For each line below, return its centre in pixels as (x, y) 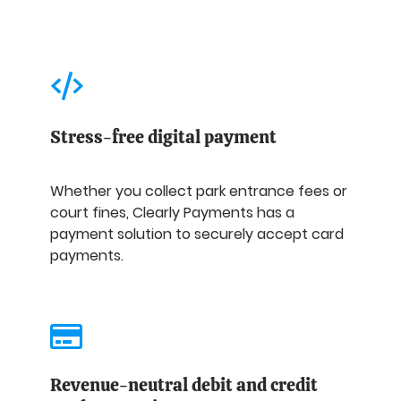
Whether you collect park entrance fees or (199, 191)
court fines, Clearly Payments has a (172, 212)
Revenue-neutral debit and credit (184, 384)
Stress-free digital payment (163, 137)
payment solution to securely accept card (197, 234)
